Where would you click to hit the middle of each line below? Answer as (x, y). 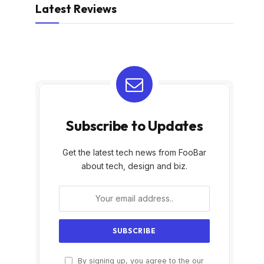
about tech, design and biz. (134, 166)
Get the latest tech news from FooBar (134, 152)
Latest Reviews (76, 9)
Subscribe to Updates (134, 125)
